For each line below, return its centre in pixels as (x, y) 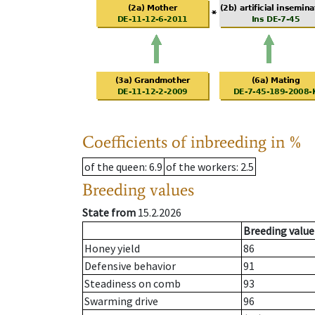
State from (109, 213)
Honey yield (112, 249)
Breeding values (138, 190)
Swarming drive (121, 301)
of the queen (115, 167)
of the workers (201, 167)
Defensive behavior (130, 266)
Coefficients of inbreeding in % (192, 142)
